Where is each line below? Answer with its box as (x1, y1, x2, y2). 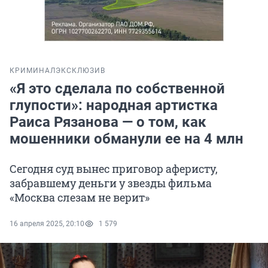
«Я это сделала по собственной (10, 80, 225, 98)
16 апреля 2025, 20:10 (10, 220, 84, 229)
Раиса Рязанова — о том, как (10, 114, 206, 131)
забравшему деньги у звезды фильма (10, 176, 212, 191)
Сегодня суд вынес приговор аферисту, (10, 162, 218, 176)
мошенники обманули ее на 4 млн (10, 130, 243, 148)
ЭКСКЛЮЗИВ (56, 66, 105, 75)
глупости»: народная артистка (10, 97, 218, 114)
